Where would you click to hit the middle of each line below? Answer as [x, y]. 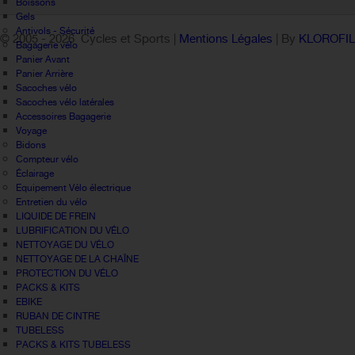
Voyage [31, 131]
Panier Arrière [44, 74]
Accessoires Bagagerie [63, 116]
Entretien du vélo [52, 202]
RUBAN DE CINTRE [58, 316]
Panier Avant [43, 59]
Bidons [31, 145]
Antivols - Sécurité [55, 31]
